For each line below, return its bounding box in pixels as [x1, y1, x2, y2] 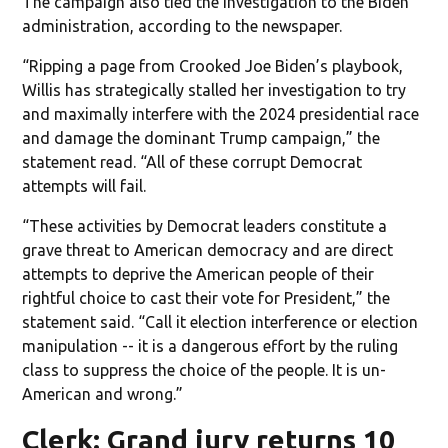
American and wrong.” [22, 384, 184, 403]
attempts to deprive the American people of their [22, 264, 375, 283]
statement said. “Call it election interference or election [22, 312, 419, 331]
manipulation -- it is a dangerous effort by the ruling [22, 336, 399, 355]
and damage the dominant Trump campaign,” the [22, 128, 381, 147]
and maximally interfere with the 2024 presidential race [22, 104, 420, 123]
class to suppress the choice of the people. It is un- [22, 360, 387, 379]
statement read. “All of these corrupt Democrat [22, 152, 363, 171]
